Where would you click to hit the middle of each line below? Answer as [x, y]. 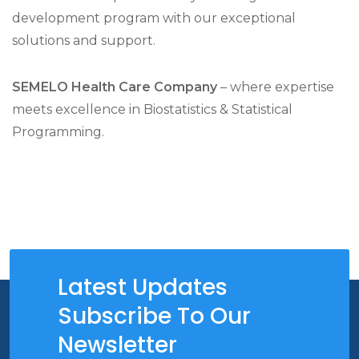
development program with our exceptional [154, 18]
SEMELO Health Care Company [115, 87]
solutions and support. [84, 40]
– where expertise [276, 87]
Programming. [58, 132]
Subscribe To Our [154, 316]
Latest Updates [143, 287]
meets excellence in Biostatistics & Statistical [152, 109]
